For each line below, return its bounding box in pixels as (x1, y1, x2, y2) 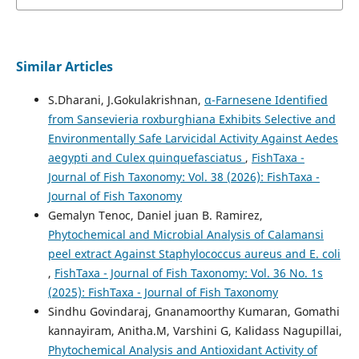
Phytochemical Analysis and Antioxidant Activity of (47, 341, 317, 357)
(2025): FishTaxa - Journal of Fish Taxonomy (47, 284, 278, 300)
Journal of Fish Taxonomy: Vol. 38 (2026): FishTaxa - (47, 168, 320, 184)
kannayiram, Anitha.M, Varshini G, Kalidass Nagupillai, (47, 322, 342, 338)
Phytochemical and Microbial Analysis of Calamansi (47, 226, 324, 242)
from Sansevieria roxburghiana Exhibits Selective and (47, 111, 336, 127)
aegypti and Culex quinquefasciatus (47, 149, 245, 165)
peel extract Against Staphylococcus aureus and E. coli (47, 245, 341, 261)
